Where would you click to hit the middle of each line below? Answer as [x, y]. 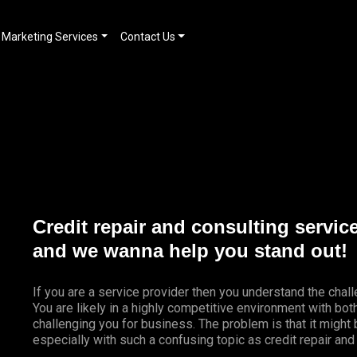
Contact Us [147, 37]
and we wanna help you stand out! [190, 251]
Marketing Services [50, 37]
